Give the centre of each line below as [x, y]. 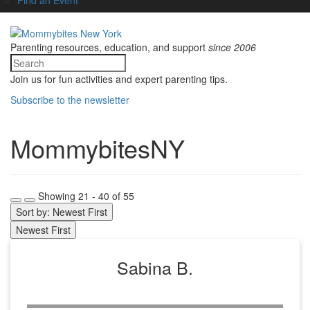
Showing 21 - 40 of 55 [86, 196]
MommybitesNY [98, 148]
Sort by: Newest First [62, 212]
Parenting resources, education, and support [109, 47]
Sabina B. [155, 267]
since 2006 [232, 47]
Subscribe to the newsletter [70, 100]
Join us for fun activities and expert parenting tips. [119, 79]
